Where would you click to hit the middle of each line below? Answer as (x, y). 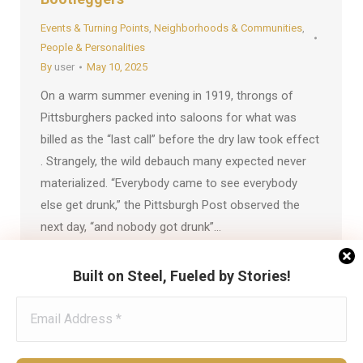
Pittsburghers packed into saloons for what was (169, 117)
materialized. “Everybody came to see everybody (169, 183)
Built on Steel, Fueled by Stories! (181, 276)
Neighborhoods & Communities (228, 28)
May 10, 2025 (117, 67)
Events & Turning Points (95, 28)
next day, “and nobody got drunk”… (131, 227)
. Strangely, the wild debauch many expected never (173, 161)
